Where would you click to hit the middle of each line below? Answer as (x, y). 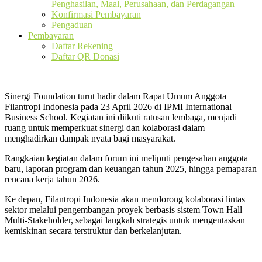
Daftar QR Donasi (85, 56)
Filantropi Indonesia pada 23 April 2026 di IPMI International (118, 107)
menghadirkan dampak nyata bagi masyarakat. (90, 138)
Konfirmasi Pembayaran (96, 14)
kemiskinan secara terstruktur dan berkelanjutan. (93, 231)
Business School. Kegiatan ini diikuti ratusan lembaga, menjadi (121, 117)
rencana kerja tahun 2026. (52, 179)
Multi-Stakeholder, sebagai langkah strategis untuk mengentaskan (125, 220)
